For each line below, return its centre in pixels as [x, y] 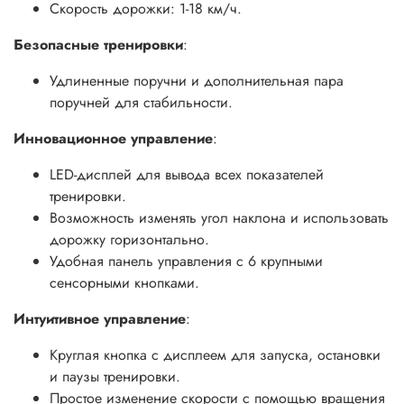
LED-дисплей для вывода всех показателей [187, 175]
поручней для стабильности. [141, 103]
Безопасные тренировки [98, 45]
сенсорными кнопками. [124, 283]
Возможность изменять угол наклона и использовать [219, 218]
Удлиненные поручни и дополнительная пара [197, 81]
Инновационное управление [113, 139]
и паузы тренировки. [115, 377]
